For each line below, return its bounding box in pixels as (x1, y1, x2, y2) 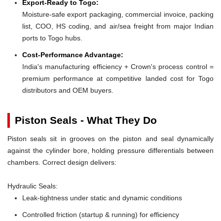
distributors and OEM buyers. (22, 86, 113, 94)
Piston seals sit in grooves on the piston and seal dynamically (7, 134, 214, 143)
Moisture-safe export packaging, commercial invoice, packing (22, 10, 214, 18)
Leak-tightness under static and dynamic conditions (22, 193, 182, 202)
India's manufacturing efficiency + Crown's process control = (22, 62, 214, 71)
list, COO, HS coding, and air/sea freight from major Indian (22, 22, 214, 30)
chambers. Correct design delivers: (7, 158, 116, 166)
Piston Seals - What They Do (15, 114, 157, 126)
